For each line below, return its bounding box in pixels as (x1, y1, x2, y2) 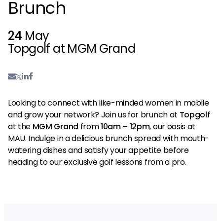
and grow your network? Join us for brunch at (8, 109, 180, 120)
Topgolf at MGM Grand (8, 40, 135, 57)
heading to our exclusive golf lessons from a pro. (8, 156, 188, 168)
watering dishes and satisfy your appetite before (8, 144, 189, 156)
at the (8, 120, 33, 132)
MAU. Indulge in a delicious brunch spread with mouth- (8, 132, 210, 144)
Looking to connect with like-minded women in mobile (8, 97, 209, 109)
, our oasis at (149, 120, 195, 132)
